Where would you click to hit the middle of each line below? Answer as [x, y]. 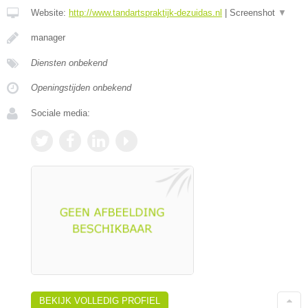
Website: [50, 12]
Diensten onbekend [69, 63]
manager [48, 37]
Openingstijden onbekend [81, 87]
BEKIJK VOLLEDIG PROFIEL [100, 300]
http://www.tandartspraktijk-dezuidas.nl [145, 12]
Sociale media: [60, 113]
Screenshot [254, 12]
